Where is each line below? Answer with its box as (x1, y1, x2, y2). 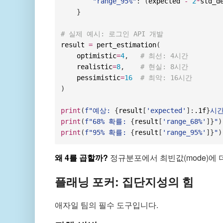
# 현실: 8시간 (140, 62, 189, 71)
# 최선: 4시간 (140, 51, 189, 60)
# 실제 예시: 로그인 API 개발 (61, 29, 164, 38)
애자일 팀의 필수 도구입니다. (54, 199, 158, 211)
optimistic (61, 51, 117, 60)
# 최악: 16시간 (140, 73, 193, 82)
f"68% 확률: (85, 117, 131, 125)
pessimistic (61, 73, 121, 82)
